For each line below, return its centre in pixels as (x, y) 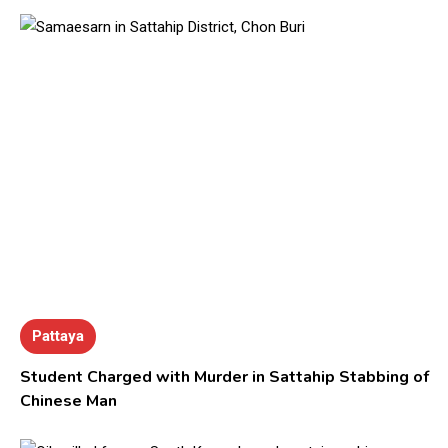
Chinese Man (69, 400)
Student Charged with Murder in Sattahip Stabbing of (225, 376)
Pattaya (58, 335)
